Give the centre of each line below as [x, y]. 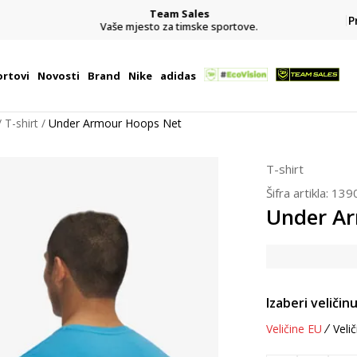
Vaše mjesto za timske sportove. [178, 26]
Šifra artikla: [299, 193]
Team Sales [178, 13]
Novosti [58, 76]
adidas [178, 76]
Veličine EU [294, 329]
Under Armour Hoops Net [115, 123]
